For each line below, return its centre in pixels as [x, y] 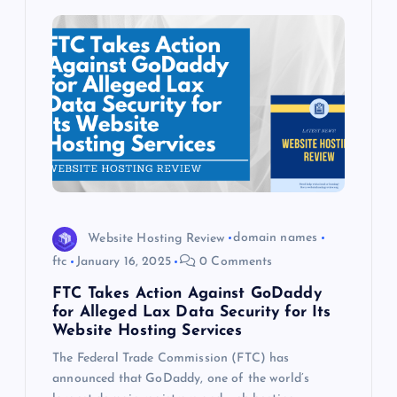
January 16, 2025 [123, 261]
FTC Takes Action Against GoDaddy [187, 293]
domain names [276, 238]
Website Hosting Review [156, 238]
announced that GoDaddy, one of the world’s [181, 378]
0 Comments [234, 261]
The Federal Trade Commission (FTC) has [171, 358]
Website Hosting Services [148, 331]
